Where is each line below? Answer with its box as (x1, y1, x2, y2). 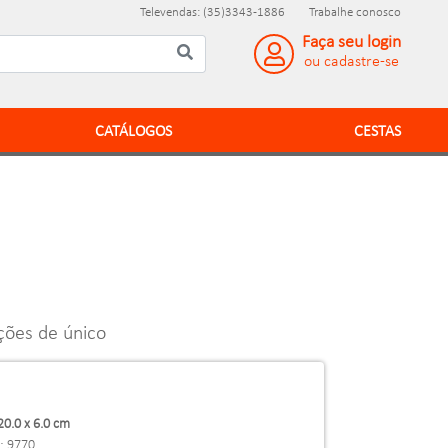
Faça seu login (302, 34, 401, 51)
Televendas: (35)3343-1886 (140, 6, 285, 19)
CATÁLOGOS (95, 124, 173, 140)
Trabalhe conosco (309, 6, 401, 19)
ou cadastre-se (304, 54, 399, 70)
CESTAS (354, 124, 401, 140)
